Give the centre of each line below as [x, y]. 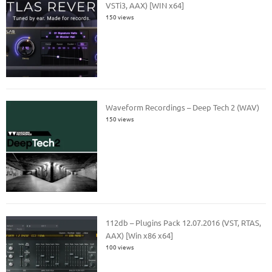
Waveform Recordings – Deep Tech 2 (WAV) [183, 107]
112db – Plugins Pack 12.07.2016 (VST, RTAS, [184, 222]
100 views [120, 246]
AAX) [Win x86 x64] [140, 235]
